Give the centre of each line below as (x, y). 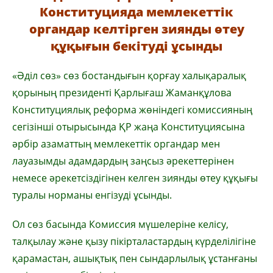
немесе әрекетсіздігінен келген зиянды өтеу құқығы (135, 178)
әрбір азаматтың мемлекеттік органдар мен (116, 144)
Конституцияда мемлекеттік (136, 12)
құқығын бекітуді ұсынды (136, 46)
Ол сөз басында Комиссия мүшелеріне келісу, (120, 224)
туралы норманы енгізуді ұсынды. (92, 195)
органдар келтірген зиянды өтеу (136, 29)
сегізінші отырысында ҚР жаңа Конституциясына (129, 127)
